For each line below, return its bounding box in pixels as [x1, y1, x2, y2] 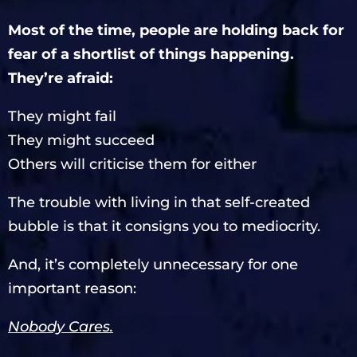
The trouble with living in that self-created [8, 193, 310, 211]
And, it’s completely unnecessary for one [8, 255, 298, 273]
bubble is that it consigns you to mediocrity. [8, 217, 320, 235]
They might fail [8, 107, 116, 125]
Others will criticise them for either [8, 155, 257, 173]
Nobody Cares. [8, 317, 113, 335]
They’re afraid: [8, 69, 113, 87]
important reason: [8, 279, 136, 297]
